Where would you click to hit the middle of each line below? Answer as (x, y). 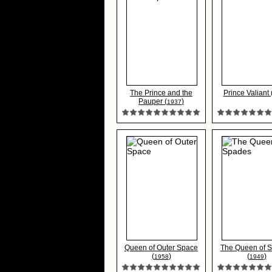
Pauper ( (153, 101)
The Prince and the (161, 93)
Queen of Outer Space (161, 248)
